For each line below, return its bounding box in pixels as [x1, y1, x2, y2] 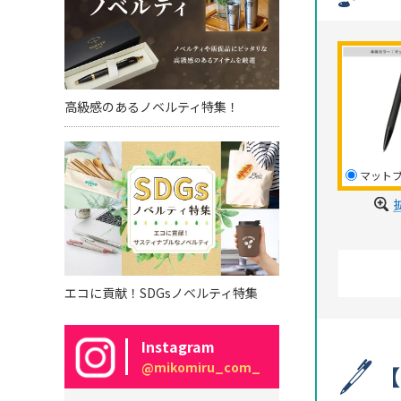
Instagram [141, 336, 215, 358]
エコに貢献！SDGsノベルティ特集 [64, 284, 258, 303]
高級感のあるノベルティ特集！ [64, 98, 239, 116]
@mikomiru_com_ [141, 358, 260, 377]
